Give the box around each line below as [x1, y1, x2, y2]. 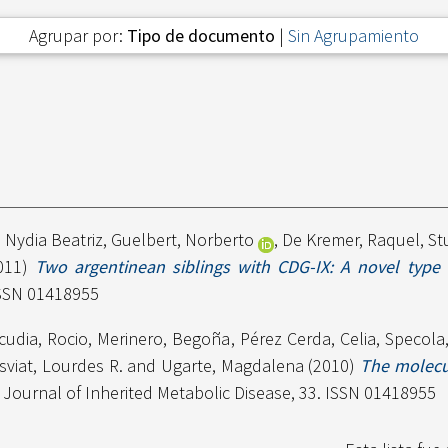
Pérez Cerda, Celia [239, 327, 376, 351]
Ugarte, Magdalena [161, 354, 304, 378]
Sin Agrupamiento [288, 24, 419, 48]
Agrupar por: [29, 24, 127, 48]
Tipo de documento [127, 24, 275, 48]
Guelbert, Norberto [110, 228, 254, 252]
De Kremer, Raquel [282, 228, 421, 252]
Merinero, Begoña [97, 327, 231, 351]
